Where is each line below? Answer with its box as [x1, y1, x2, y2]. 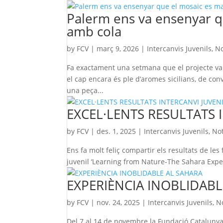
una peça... [67, 86, 104, 95]
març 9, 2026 [97, 44, 139, 53]
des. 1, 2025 [97, 126, 136, 136]
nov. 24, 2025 [97, 198, 140, 207]
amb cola [67, 22, 122, 40]
